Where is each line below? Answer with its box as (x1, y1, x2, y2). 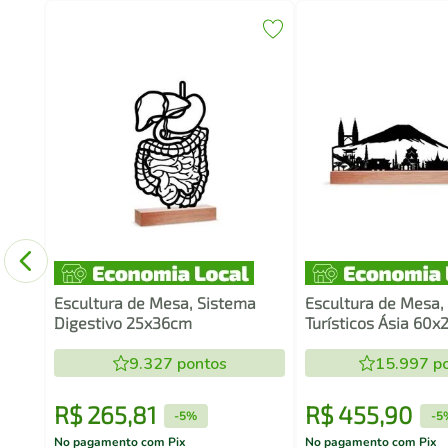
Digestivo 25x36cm (53, 313, 192, 332)
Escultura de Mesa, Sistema (53, 293, 256, 312)
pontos (172, 353, 227, 375)
